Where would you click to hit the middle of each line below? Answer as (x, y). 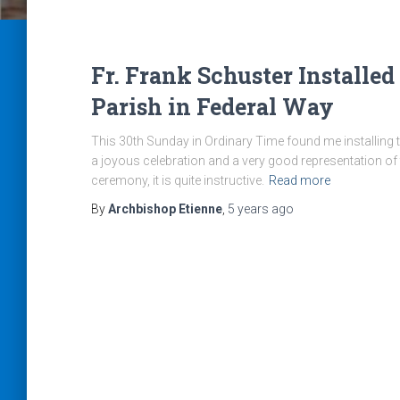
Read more (300, 180)
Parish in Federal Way (212, 107)
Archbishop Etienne (165, 209)
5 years (248, 209)
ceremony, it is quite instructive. (178, 180)
